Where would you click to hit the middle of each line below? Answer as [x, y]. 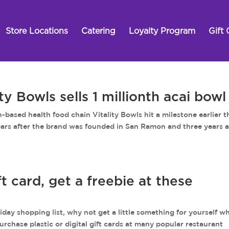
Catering [98, 31]
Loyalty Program [162, 31]
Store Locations [37, 31]
